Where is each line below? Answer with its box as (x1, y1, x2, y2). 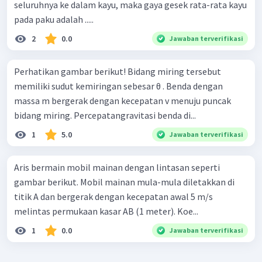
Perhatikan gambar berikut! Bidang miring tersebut (14, 65, 127, 78)
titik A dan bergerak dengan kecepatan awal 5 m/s (14, 191, 213, 203)
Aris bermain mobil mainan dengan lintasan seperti (14, 161, 220, 174)
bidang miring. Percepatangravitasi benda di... (14, 109, 196, 122)
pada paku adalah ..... (14, 13, 94, 26)
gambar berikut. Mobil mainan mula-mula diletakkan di (14, 176, 80, 188)
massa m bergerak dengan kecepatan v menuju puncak (14, 95, 231, 107)
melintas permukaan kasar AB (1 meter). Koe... (14, 205, 198, 218)
